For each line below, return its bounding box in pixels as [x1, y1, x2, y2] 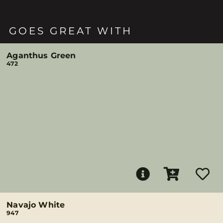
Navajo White [6, 200, 65, 210]
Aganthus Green [6, 51, 76, 60]
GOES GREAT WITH [9, 25, 133, 37]
